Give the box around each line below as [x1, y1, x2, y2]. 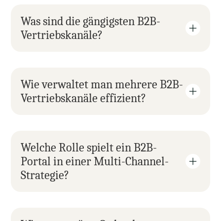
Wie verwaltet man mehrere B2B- [21, 77, 184, 91]
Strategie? [21, 168, 70, 182]
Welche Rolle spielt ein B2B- [21, 141, 157, 154]
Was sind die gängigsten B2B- [21, 14, 161, 28]
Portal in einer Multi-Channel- [21, 154, 169, 168]
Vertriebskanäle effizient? [21, 91, 147, 105]
